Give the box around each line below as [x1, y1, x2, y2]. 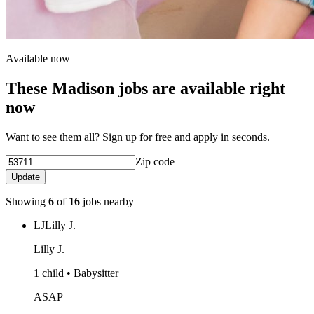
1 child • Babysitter [34, 266, 118, 279]
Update [11, 171, 40, 182]
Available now [6, 52, 70, 64]
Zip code [135, 155, 175, 168]
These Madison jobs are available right [6, 78, 285, 97]
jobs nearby [80, 195, 134, 207]
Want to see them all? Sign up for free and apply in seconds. [6, 130, 270, 143]
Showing [6, 195, 48, 207]
